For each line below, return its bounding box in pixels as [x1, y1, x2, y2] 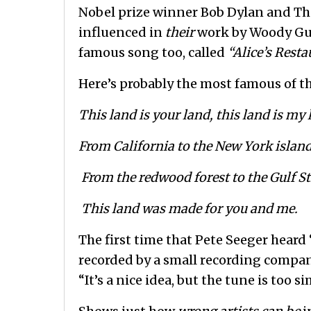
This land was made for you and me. [78, 201, 298, 217]
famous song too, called [78, 44, 228, 61]
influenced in [78, 24, 165, 41]
